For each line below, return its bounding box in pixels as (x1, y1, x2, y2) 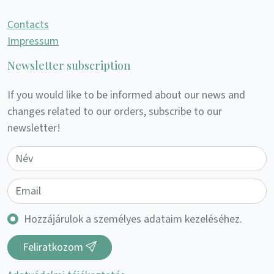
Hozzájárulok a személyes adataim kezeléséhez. (24, 211, 242, 227)
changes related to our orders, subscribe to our (7, 103, 222, 119)
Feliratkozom (23, 239, 86, 255)
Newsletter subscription (7, 57, 131, 73)
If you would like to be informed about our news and (7, 87, 245, 103)
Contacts (7, 17, 49, 32)
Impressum (7, 33, 59, 49)
